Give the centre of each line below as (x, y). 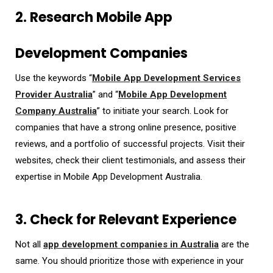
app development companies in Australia (131, 244)
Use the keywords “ (54, 78)
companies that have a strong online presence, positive (126, 127)
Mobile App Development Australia (132, 176)
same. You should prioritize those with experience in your (129, 261)
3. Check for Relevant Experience (126, 219)
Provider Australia (54, 94)
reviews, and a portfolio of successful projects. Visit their (130, 144)
